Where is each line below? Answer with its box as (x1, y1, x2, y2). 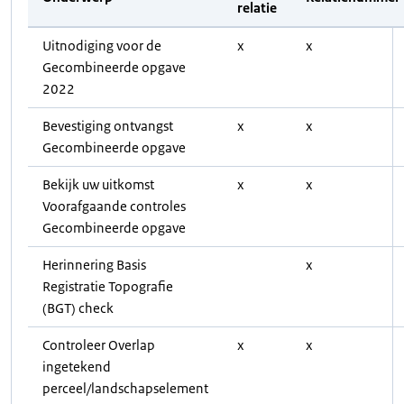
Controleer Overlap (42, 335, 155, 353)
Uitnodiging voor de (42, 36, 161, 54)
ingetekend (42, 357, 111, 375)
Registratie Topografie (42, 277, 173, 295)
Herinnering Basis (42, 255, 146, 273)
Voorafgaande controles (42, 197, 186, 215)
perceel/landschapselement (42, 379, 208, 397)
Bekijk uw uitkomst (42, 175, 154, 193)
